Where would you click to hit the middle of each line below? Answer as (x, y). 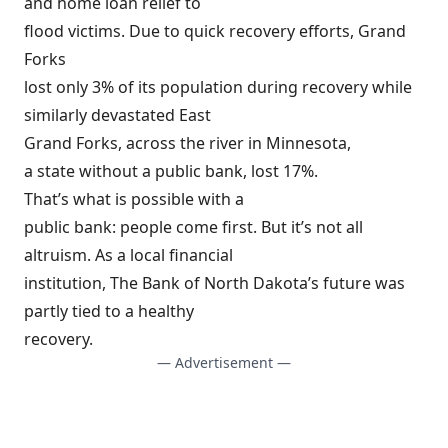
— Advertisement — (224, 362)
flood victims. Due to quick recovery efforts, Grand (215, 30)
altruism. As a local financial (128, 254)
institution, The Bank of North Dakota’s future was (214, 282)
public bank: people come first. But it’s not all (193, 226)
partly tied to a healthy (109, 310)
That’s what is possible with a (134, 198)
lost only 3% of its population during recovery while (218, 86)
